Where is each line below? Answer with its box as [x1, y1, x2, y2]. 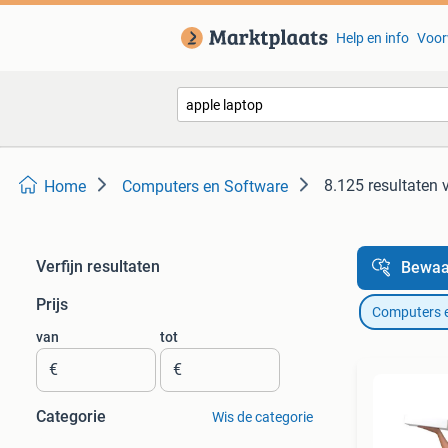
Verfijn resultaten [36, 257, 160, 276]
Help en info [335, 30, 409, 46]
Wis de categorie [211, 409, 313, 425]
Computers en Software [122, 177, 288, 196]
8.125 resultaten [324, 176, 438, 195]
